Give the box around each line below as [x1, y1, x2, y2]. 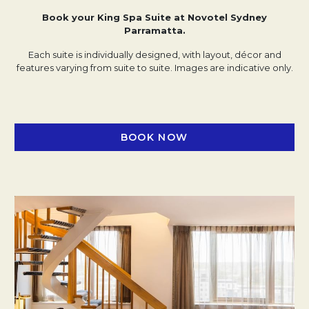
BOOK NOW [120, 130, 188, 143]
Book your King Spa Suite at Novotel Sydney [42, 12, 267, 23]
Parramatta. [123, 25, 186, 36]
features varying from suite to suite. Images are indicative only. [16, 62, 293, 73]
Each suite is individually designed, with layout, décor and [28, 49, 281, 60]
